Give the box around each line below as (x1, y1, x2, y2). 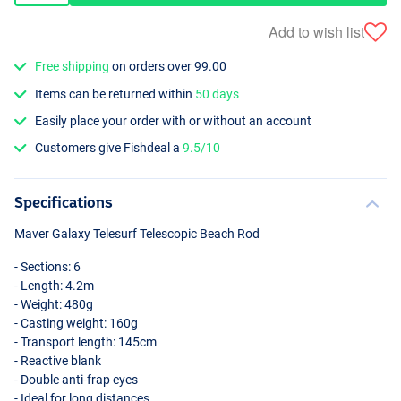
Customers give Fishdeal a (35, 141, 183, 156)
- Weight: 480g (14, 297, 93, 312)
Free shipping (35, 59, 110, 74)
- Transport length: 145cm (14, 335, 157, 350)
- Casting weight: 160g (14, 316, 138, 331)
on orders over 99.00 (109, 59, 227, 74)
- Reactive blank (14, 354, 101, 369)
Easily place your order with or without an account (35, 113, 312, 128)
